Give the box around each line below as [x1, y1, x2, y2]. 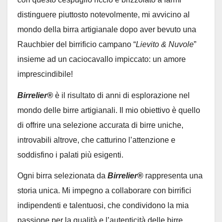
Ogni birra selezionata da [17, 171, 108, 180]
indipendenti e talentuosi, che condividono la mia [17, 201, 189, 210]
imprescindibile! [17, 69, 73, 78]
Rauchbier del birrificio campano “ [17, 40, 136, 49]
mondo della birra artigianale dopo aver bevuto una [17, 25, 196, 34]
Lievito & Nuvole [136, 40, 194, 49]
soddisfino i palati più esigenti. [17, 150, 123, 159]
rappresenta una [143, 171, 203, 180]
